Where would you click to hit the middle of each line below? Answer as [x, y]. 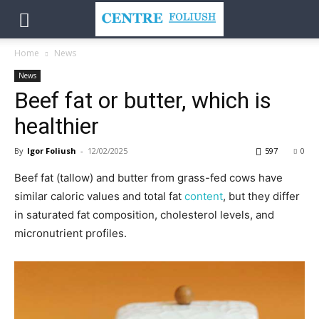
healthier [57, 126]
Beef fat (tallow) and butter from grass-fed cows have [148, 178]
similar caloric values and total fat [99, 196]
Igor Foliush [52, 151]
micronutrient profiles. [70, 233]
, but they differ [261, 196]
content [204, 196]
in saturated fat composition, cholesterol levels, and [144, 215]
